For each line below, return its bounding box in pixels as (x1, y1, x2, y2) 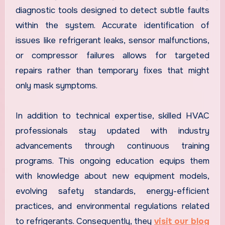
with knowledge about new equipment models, (15, 171, 210, 182)
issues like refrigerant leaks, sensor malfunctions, (15, 35, 210, 46)
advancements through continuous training (15, 141, 210, 152)
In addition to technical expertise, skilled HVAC (15, 110, 210, 122)
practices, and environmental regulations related (15, 201, 210, 212)
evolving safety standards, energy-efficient (15, 186, 210, 197)
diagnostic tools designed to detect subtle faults (15, 5, 210, 16)
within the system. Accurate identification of (15, 20, 210, 31)
